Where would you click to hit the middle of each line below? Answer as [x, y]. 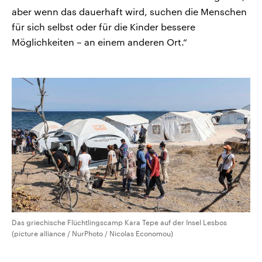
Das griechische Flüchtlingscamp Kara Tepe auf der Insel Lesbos [119, 222]
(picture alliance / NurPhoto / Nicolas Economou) [92, 233]
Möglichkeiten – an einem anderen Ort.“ [101, 42]
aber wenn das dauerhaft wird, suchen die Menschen [129, 12]
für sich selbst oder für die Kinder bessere [104, 27]
